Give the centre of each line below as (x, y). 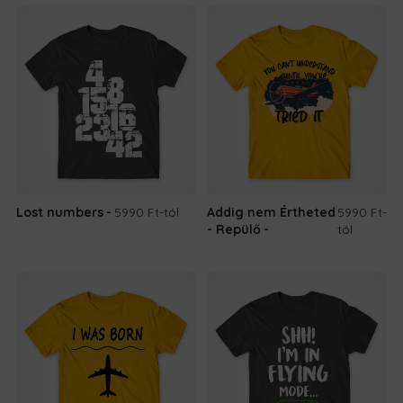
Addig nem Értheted (271, 212)
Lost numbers (60, 212)
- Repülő (234, 229)
